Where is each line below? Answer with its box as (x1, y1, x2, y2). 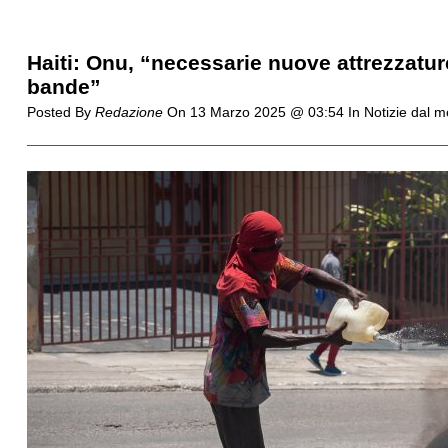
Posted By (26, 104, 95, 120)
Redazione (94, 104, 163, 120)
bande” (26, 75, 101, 98)
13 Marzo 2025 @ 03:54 (189, 104, 348, 120)
